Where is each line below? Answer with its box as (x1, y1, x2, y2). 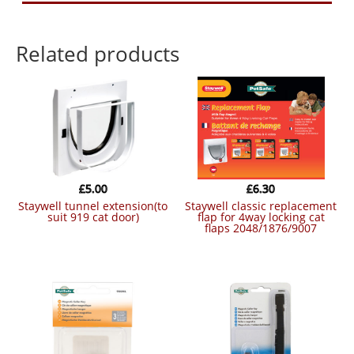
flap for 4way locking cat (197, 209, 325, 225)
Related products (16, 40, 179, 69)
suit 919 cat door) (47, 209, 139, 225)
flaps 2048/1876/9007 (205, 220, 318, 236)
